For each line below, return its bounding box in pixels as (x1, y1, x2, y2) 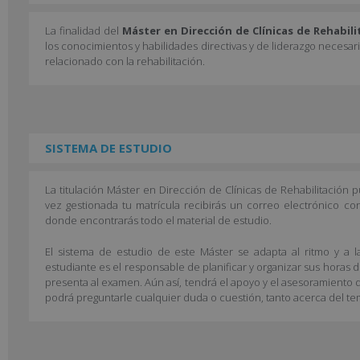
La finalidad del (45, 22, 122, 38)
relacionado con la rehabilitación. (45, 53, 205, 68)
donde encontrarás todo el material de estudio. (45, 213, 272, 227)
